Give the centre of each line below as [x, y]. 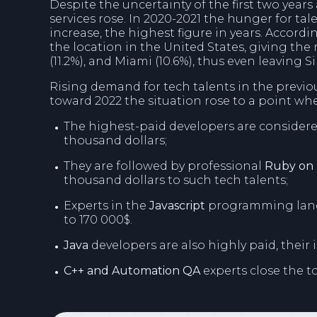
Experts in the [106, 206]
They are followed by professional [164, 166]
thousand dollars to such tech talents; [176, 180]
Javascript [179, 206]
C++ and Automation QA [132, 271]
